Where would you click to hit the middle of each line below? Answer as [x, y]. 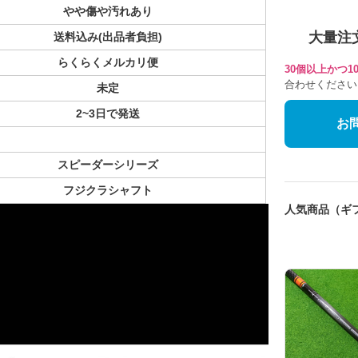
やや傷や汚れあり [107, 12]
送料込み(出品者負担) [107, 37]
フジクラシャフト [107, 191]
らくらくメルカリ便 [107, 63]
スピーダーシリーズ [107, 165]
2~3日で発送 [107, 114]
